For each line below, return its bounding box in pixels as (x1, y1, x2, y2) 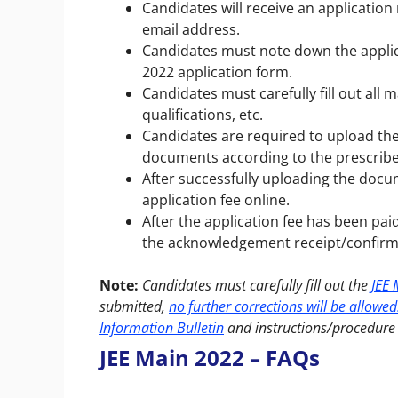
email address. (142, 19, 240, 39)
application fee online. (142, 189, 290, 210)
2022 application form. (142, 61, 292, 82)
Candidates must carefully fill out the (142, 275, 371, 295)
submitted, (99, 296, 169, 316)
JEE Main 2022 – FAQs (99, 342, 320, 372)
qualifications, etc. (142, 104, 267, 124)
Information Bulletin (99, 317, 224, 338)
